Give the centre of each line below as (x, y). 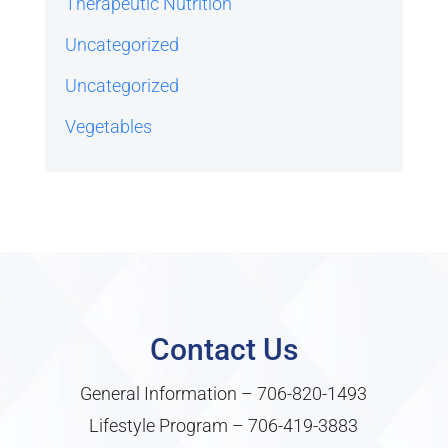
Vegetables (108, 127)
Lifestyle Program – (169, 426)
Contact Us (223, 350)
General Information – (169, 394)
